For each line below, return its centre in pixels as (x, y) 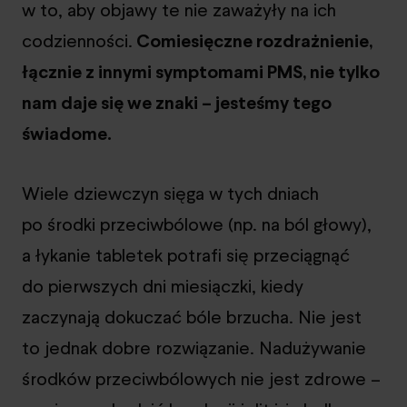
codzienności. (77, 40)
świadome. (67, 133)
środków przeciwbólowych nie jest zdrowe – (201, 378)
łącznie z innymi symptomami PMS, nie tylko (201, 71)
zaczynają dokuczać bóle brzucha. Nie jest (192, 317)
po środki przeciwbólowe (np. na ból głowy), (197, 224)
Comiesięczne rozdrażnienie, (253, 40)
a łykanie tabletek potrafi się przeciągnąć (186, 255)
